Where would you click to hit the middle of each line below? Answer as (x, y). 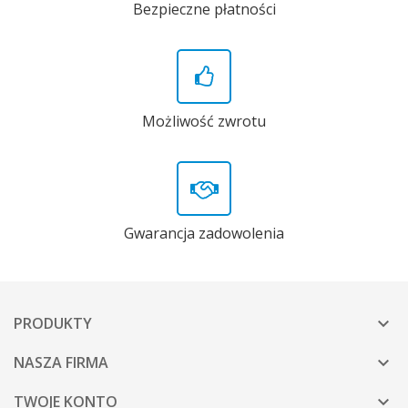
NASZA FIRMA (61, 363)
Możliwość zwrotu (204, 122)
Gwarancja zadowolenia (204, 234)
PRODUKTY (53, 324)
